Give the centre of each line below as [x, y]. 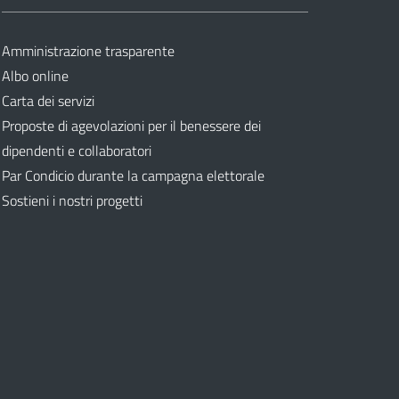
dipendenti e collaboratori [77, 151]
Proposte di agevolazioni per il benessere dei [131, 126]
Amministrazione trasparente [88, 51]
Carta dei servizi [48, 101]
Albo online [35, 76]
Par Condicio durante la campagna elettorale [133, 176]
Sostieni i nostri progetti [72, 201]
